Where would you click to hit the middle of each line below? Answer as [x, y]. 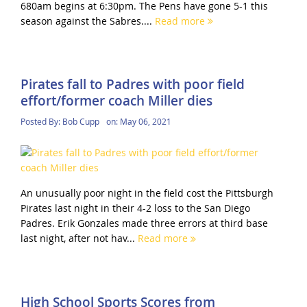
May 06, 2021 [145, 122]
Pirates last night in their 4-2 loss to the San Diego [135, 208]
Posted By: [41, 122]
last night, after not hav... [79, 238]
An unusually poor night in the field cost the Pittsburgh [147, 193]
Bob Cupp [81, 122]
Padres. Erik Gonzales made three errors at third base [144, 223]
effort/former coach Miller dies [116, 101]
